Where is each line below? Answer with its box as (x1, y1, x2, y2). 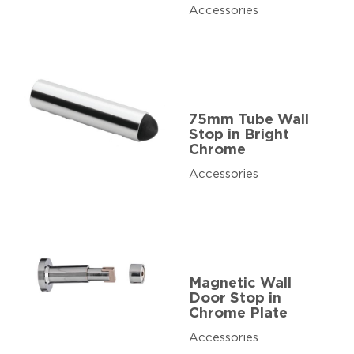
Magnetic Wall (189, 276, 292, 291)
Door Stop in (189, 291, 281, 306)
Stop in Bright (189, 127, 289, 142)
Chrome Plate (189, 306, 288, 321)
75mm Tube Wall (189, 112, 309, 127)
